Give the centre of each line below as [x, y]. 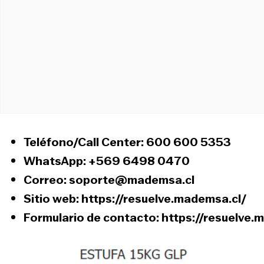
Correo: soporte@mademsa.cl [109, 179]
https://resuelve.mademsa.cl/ [164, 198]
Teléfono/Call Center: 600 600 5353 [127, 142]
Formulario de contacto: [93, 217]
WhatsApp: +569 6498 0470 [107, 161]
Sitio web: [52, 198]
